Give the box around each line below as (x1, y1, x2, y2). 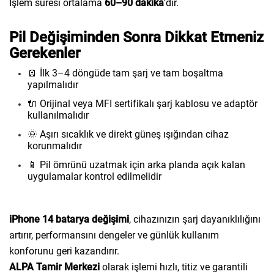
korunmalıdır (28, 140, 82, 152)
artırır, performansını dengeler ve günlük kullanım (9, 229, 219, 241)
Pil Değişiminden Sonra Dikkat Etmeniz (9, 29, 264, 46)
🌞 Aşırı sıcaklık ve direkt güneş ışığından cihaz (28, 128, 229, 140)
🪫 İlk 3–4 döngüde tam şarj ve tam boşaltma (28, 67, 223, 79)
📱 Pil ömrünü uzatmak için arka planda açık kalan (28, 159, 245, 171)
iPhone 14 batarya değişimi (9, 213, 129, 225)
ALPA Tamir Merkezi (9, 261, 100, 273)
